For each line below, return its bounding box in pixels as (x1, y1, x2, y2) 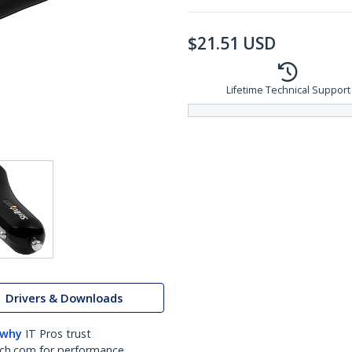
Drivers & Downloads (5, 290, 123, 306)
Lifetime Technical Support (225, 83, 350, 97)
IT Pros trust (25, 326, 91, 341)
